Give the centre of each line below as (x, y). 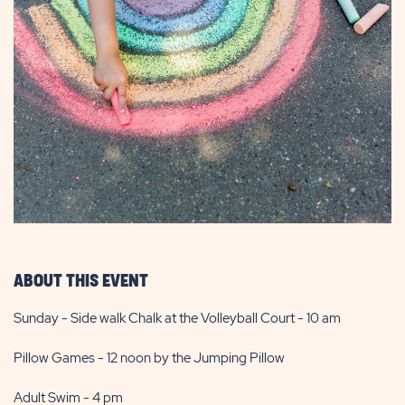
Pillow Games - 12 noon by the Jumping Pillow (149, 358)
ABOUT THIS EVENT (81, 281)
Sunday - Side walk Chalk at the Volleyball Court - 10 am (177, 318)
